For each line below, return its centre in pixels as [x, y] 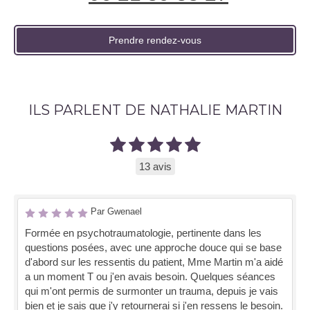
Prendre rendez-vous [155, 40]
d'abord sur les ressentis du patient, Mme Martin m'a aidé [154, 262]
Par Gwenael [116, 211]
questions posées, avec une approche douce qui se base [153, 247]
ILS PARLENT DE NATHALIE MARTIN [155, 110]
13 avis [155, 166]
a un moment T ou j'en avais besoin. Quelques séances [150, 276]
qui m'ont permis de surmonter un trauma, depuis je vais [152, 291]
